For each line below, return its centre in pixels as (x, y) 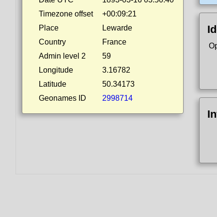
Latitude (53, 84)
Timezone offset (66, 14)
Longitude (56, 70)
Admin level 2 (62, 56)
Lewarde (117, 28)
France (114, 42)
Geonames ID (62, 98)
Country (52, 42)
